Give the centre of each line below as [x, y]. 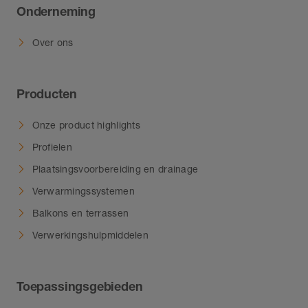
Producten [47, 94]
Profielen [52, 146]
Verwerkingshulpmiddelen [90, 234]
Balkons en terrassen [80, 212]
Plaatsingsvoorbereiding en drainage [115, 168]
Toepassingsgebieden [80, 286]
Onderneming [56, 11]
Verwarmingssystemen [83, 190]
